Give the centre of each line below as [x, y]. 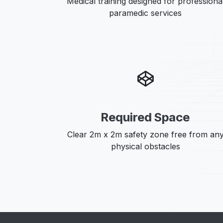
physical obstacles [145, 146]
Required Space [145, 117]
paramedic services [145, 13]
